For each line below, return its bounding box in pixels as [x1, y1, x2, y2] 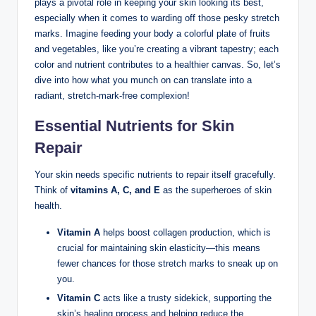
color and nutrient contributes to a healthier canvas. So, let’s [35, 59, 281, 71]
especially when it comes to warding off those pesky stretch [35, 13, 279, 24]
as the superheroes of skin [160, 185, 272, 196]
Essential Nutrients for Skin [35, 117, 234, 135]
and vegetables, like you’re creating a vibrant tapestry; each [35, 44, 279, 55]
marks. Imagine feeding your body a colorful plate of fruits [35, 28, 270, 39]
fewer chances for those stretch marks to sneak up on [57, 258, 278, 269]
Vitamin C [57, 293, 100, 304]
